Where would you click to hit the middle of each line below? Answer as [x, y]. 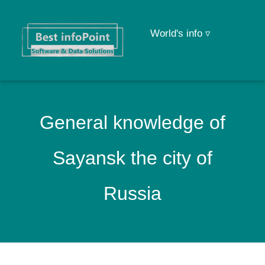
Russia [132, 193]
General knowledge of [132, 122]
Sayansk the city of [132, 158]
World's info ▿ [180, 33]
